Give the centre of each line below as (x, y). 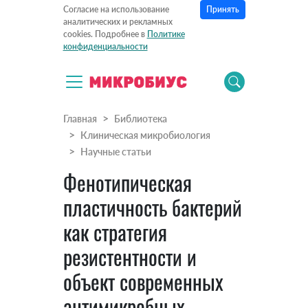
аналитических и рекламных (118, 22)
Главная (80, 119)
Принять (222, 9)
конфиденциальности (105, 47)
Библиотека (140, 119)
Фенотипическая (127, 183)
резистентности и (130, 257)
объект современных (143, 282)
